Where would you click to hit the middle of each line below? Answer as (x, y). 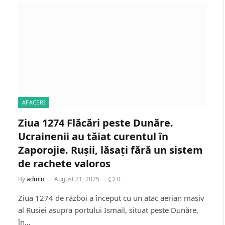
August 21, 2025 (77, 179)
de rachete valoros (64, 163)
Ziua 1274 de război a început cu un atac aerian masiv (111, 198)
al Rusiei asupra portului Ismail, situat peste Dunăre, (108, 210)
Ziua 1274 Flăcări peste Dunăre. (96, 123)
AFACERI (34, 102)
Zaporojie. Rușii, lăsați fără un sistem (110, 150)
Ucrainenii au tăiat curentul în (93, 136)
